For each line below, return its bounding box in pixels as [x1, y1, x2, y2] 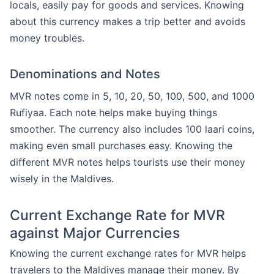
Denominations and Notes [10, 67, 160, 81]
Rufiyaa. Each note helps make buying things [10, 106, 217, 119]
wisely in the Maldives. [10, 172, 114, 185]
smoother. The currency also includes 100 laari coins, [10, 123, 254, 135]
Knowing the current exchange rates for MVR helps [10, 247, 246, 259]
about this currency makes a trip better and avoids [10, 15, 245, 28]
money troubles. [10, 32, 84, 44]
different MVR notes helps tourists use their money [10, 156, 245, 168]
